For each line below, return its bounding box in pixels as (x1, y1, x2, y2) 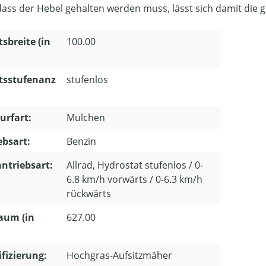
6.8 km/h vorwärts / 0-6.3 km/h (66, 172, 202, 186)
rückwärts (66, 186, 111, 200)
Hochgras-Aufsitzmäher (66, 248, 172, 262)
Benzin (66, 134, 96, 148)
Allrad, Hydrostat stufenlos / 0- (66, 158, 203, 172)
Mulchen (66, 110, 105, 124)
